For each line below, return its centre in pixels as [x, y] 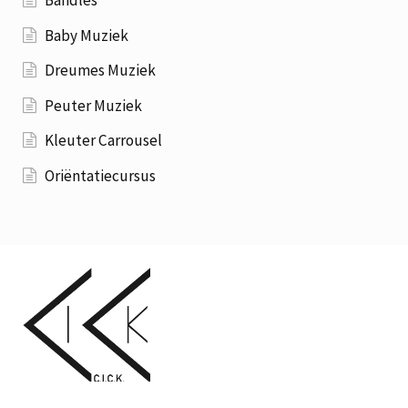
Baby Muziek [87, 35]
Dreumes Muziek [101, 71]
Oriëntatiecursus [101, 176]
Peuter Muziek [94, 105]
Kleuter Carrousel [104, 141]
